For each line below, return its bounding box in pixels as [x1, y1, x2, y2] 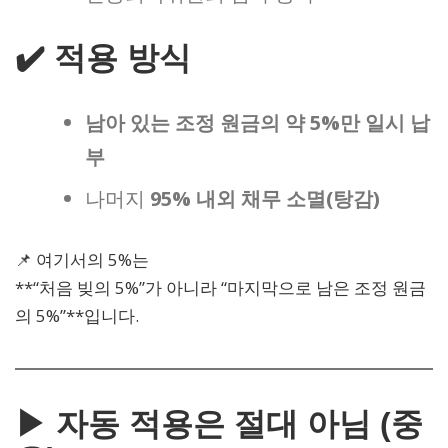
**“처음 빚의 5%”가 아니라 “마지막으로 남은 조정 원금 [15, 276, 426, 300]
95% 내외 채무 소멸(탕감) [150, 185, 380, 213]
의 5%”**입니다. [15, 304, 139, 328]
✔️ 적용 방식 [15, 40, 191, 77]
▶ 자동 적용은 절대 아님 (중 [15, 405, 423, 442]
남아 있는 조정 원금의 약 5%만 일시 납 [85, 109, 430, 137]
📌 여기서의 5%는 [15, 248, 149, 272]
